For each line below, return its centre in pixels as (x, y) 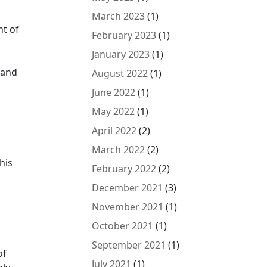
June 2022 (114, 92)
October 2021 (123, 226)
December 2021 (128, 188)
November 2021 (128, 207)
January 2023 (121, 54)
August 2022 (120, 73)
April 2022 (114, 131)
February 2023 (124, 35)
